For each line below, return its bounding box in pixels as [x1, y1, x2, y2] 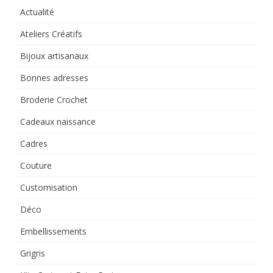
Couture [20, 160, 52, 172]
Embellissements [20, 225, 87, 238]
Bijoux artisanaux [20, 50, 88, 62]
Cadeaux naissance [20, 116, 96, 128]
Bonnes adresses [20, 72, 88, 84]
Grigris [20, 247, 45, 260]
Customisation [20, 182, 77, 194]
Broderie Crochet [20, 94, 88, 106]
